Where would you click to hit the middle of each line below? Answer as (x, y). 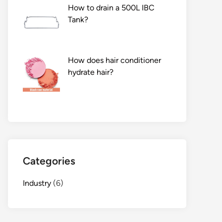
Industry (37, 183)
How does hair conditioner (114, 60)
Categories (49, 161)
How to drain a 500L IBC (111, 8)
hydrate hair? (91, 72)
